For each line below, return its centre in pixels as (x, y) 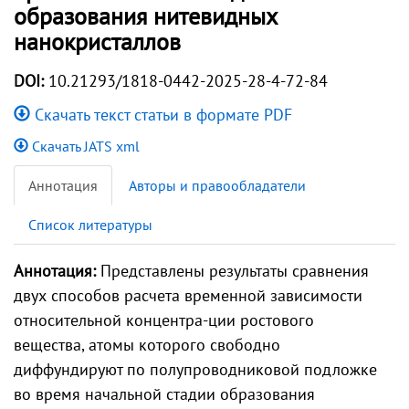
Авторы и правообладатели (217, 185)
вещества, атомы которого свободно (147, 345)
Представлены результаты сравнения (232, 271)
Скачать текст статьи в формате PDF (161, 115)
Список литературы (90, 225)
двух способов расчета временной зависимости (188, 295)
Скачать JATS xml (84, 146)
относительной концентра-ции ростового (164, 320)
